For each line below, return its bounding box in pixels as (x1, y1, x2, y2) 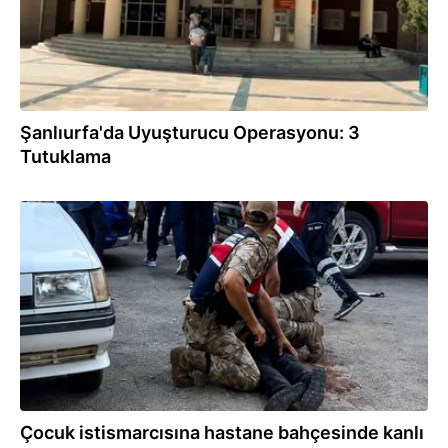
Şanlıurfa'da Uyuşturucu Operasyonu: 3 (20, 122, 360, 143)
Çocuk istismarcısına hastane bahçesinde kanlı (20, 422, 424, 443)
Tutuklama (20, 146, 111, 167)
